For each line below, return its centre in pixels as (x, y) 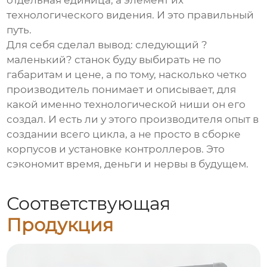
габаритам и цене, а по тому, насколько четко (127, 75)
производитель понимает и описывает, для (122, 90)
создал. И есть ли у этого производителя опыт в (133, 119)
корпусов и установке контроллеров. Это (116, 149)
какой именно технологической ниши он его (126, 105)
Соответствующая (89, 203)
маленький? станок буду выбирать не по (114, 60)
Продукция (60, 225)
